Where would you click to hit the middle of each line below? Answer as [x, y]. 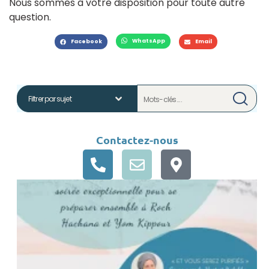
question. [30, 17]
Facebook [86, 42]
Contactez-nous [137, 140]
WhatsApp [149, 41]
